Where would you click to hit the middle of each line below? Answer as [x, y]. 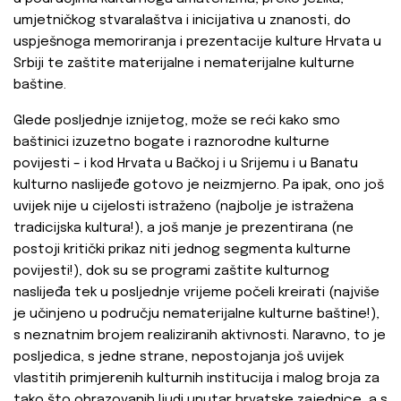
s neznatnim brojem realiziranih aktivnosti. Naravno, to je [200, 336]
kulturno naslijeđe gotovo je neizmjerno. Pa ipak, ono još [199, 186]
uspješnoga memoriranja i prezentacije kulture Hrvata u [197, 43]
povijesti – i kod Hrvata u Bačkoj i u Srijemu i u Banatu [186, 164]
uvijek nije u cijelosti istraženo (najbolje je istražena [183, 207]
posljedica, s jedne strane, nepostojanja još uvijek [179, 358]
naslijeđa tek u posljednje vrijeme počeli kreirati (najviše [196, 293]
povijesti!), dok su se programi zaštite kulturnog [171, 272]
